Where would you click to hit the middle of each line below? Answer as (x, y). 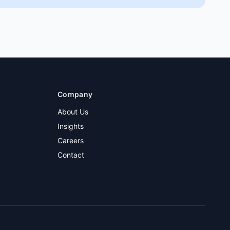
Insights (71, 126)
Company (75, 94)
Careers (71, 140)
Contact (71, 155)
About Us (73, 112)
